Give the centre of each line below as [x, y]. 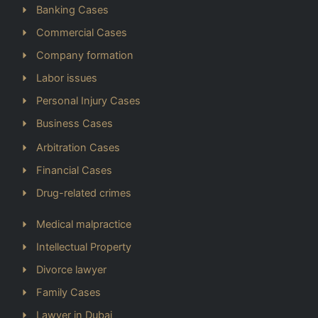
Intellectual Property [83, 247]
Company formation [84, 55]
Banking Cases [72, 10]
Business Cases [74, 123]
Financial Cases [74, 170]
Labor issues [66, 78]
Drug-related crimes [83, 193]
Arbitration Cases [78, 147]
